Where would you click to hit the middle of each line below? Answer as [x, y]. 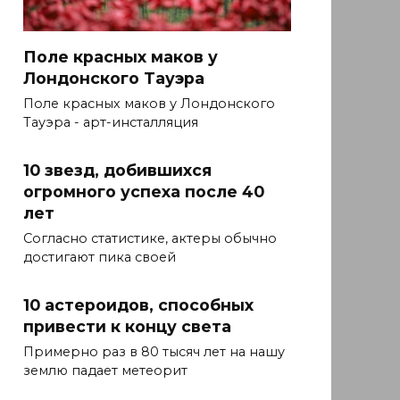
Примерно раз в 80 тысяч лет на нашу [154, 352]
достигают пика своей [100, 258]
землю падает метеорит [105, 371]
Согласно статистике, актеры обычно [150, 239]
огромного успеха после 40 [144, 191]
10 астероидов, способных [138, 304]
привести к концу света [127, 326]
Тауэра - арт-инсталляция [111, 123]
